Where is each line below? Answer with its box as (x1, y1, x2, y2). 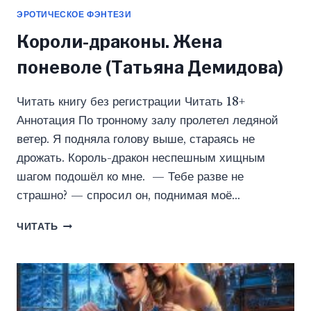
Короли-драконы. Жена (17, 31, 222, 53)
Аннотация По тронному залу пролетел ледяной (17, 113, 278, 128)
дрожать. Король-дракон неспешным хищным (17, 151, 265, 166)
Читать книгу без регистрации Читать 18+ (17, 94, 245, 110)
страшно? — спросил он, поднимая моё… (17, 188, 240, 203)
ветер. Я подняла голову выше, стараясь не (17, 132, 255, 147)
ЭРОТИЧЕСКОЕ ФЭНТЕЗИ (17, 9, 132, 20)
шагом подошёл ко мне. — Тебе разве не (17, 169, 244, 185)
